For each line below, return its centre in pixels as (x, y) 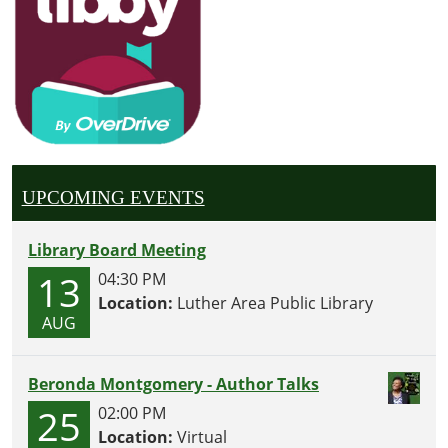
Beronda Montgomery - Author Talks (173, 384)
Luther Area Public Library (273, 303)
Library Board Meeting (117, 250)
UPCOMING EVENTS (113, 197)
